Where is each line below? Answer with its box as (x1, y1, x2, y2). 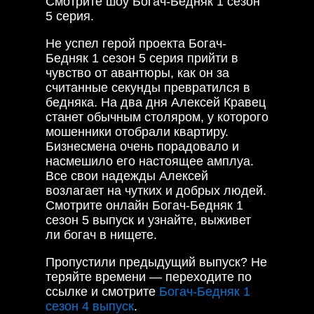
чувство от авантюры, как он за (46, 65, 229, 80)
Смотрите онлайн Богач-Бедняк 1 (46, 198, 243, 212)
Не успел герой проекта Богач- (46, 36, 226, 50)
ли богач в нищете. (46, 227, 157, 242)
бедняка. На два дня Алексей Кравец (46, 95, 266, 109)
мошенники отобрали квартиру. (46, 124, 228, 139)
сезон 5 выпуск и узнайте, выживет (46, 212, 251, 227)
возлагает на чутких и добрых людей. (46, 183, 266, 198)
